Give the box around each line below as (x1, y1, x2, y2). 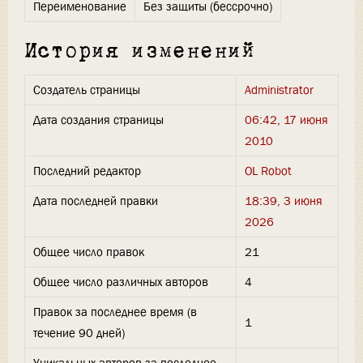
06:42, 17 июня (245, 112, 328, 129)
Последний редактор (33, 163, 141, 180)
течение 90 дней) (33, 325, 125, 342)
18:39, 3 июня (245, 193, 322, 210)
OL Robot (245, 163, 292, 180)
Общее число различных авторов (33, 274, 208, 291)
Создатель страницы (33, 82, 140, 99)
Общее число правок (33, 244, 144, 261)
